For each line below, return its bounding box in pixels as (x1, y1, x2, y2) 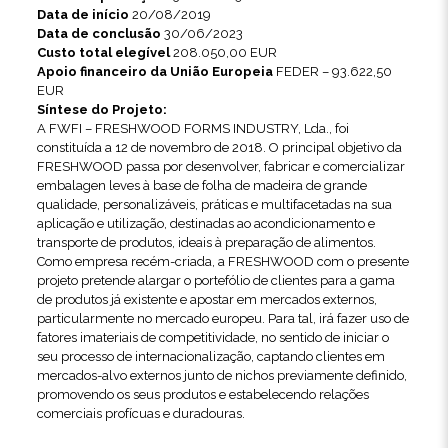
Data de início (36, 6, 129, 22)
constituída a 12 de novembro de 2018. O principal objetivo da (36, 139, 402, 155)
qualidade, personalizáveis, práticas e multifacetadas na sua (36, 196, 392, 212)
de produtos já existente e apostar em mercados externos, (36, 291, 377, 307)
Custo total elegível (36, 44, 170, 60)
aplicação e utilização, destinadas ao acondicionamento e (36, 215, 375, 231)
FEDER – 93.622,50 (272, 63, 392, 79)
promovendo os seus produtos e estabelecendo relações (36, 386, 369, 402)
